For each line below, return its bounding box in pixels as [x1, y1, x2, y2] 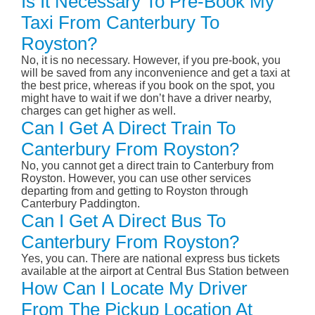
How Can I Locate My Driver [21, 278, 247, 300]
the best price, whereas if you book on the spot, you [21, 79, 275, 92]
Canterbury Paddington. [21, 198, 140, 210]
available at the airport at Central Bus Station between [21, 265, 289, 278]
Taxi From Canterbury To [21, 12, 219, 34]
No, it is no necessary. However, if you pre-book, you [21, 54, 281, 67]
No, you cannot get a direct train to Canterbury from [21, 160, 274, 172]
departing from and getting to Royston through [21, 185, 248, 198]
